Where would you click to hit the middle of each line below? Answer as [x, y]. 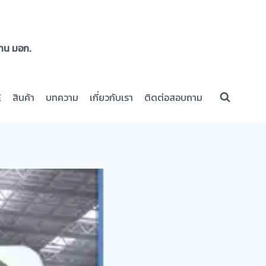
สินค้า [23, 97]
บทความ [62, 97]
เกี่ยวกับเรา [112, 97]
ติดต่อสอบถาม [174, 97]
